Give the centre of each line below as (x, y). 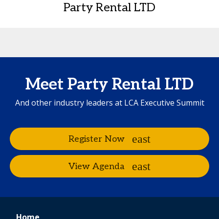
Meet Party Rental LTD (109, 85)
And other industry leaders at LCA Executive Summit (109, 103)
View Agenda (97, 166)
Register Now (97, 139)
